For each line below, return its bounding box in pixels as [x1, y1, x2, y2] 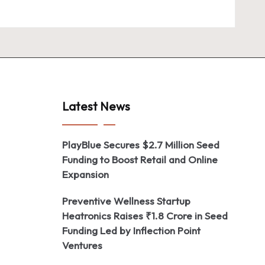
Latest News [62, 99, 130, 114]
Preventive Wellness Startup [62, 195, 190, 207]
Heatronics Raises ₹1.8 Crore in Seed [62, 209, 228, 222]
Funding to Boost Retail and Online [62, 153, 218, 166]
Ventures [62, 239, 102, 251]
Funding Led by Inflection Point [62, 224, 201, 237]
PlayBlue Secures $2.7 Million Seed [62, 138, 219, 151]
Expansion [62, 168, 109, 180]
